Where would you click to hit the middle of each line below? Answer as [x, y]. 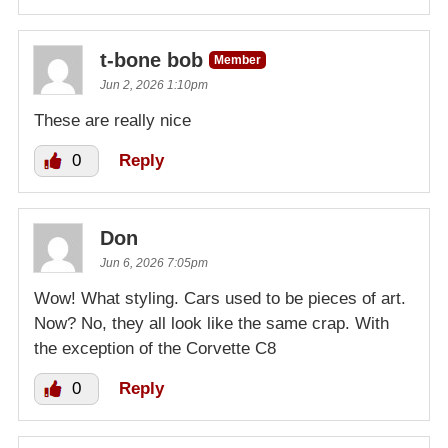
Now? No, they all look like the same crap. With [211, 324]
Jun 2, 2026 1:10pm [154, 85]
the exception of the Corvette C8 [155, 349]
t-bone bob [151, 60]
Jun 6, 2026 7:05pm [154, 263]
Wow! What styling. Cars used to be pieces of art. [220, 299]
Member [237, 60]
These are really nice [112, 121]
